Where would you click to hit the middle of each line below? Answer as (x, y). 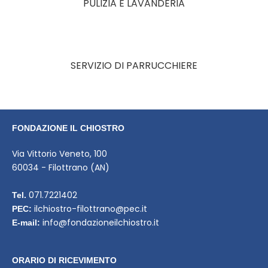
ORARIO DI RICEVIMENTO (64, 261)
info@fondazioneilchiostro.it (101, 223)
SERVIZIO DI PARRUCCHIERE (134, 66)
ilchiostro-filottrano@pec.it (91, 209)
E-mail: (26, 223)
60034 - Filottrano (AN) (61, 168)
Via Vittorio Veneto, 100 (60, 154)
